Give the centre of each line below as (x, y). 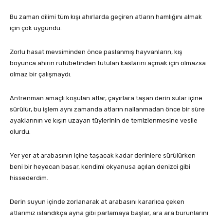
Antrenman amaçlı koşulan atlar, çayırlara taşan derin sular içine (106, 98)
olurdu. (20, 132)
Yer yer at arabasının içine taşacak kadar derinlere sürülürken (103, 156)
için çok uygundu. (36, 28)
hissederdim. (29, 178)
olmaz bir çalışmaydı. (41, 74)
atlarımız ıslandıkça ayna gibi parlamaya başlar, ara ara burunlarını (109, 213)
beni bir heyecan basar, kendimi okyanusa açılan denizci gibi (100, 167)
